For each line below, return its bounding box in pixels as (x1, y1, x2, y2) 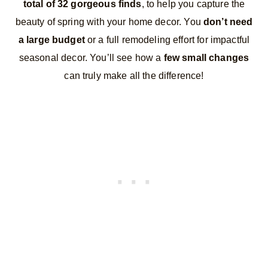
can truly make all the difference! (64, 71, 204, 81)
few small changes (163, 53, 249, 63)
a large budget (18, 35, 85, 45)
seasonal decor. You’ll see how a (19, 53, 164, 63)
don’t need (203, 17, 253, 28)
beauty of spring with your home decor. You (15, 17, 203, 28)
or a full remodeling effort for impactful (84, 35, 250, 45)
